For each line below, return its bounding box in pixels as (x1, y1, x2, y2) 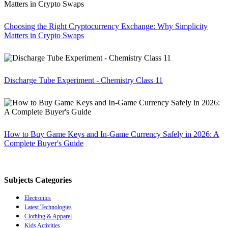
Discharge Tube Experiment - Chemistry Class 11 (4, 76, 163, 85)
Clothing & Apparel (24, 213, 72, 220)
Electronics (24, 194, 51, 202)
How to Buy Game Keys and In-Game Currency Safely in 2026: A (4, 130, 219, 139)
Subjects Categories (4, 176, 72, 185)
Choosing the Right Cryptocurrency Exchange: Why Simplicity (4, 22, 208, 31)
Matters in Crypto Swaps (4, 31, 84, 40)
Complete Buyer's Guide (4, 139, 83, 148)
